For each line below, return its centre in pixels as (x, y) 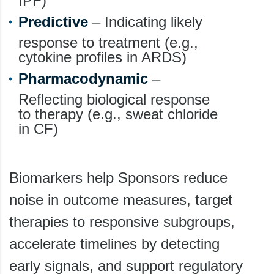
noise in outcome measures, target (121, 199)
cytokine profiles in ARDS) (102, 57)
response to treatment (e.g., (108, 42)
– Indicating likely (145, 21)
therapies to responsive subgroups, (122, 221)
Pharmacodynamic (83, 78)
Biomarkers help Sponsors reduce (118, 177)
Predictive (53, 21)
